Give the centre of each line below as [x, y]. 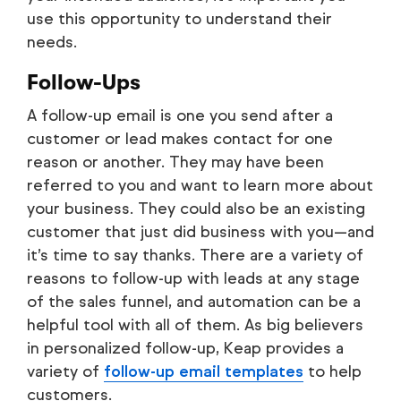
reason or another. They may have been [175, 162]
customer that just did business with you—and [200, 232]
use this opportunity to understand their [179, 19]
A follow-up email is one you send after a [180, 116]
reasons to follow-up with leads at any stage [193, 279]
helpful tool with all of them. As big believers [195, 325]
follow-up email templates [204, 372]
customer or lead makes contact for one [180, 139]
